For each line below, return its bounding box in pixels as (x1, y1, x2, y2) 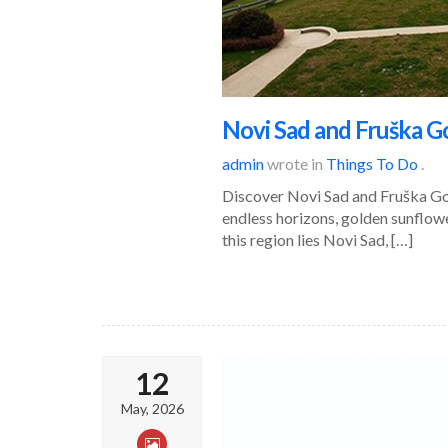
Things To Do (326, 153, 418, 173)
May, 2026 (120, 399, 184, 417)
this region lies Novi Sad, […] (222, 229, 413, 249)
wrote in (264, 153, 326, 173)
